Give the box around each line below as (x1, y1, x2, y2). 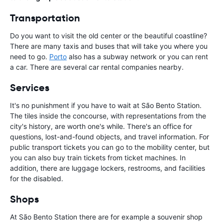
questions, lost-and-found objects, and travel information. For (10, 132, 209, 141)
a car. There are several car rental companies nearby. (10, 62, 184, 71)
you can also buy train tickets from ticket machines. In (10, 153, 186, 162)
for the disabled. (10, 174, 63, 183)
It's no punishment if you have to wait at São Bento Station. (10, 101, 202, 110)
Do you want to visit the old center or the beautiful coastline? (10, 31, 207, 40)
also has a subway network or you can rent (67, 52, 208, 61)
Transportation (10, 11, 80, 24)
